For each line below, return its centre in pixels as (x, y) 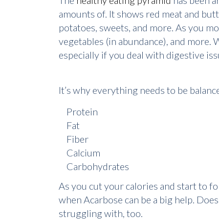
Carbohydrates (98, 166)
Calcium (83, 153)
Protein (82, 112)
